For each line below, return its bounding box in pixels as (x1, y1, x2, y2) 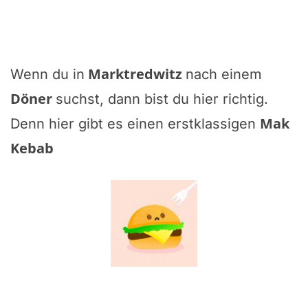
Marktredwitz (88, 64, 182, 83)
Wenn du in (10, 65, 85, 82)
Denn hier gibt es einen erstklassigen (10, 115, 260, 132)
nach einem (186, 65, 262, 82)
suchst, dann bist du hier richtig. (56, 90, 268, 107)
